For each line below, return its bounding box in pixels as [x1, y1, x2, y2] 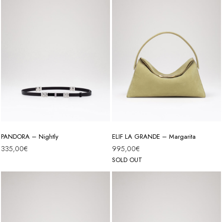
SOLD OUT [112, 155, 142, 165]
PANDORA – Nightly [1, 132, 58, 142]
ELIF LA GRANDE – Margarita [112, 132, 196, 142]
